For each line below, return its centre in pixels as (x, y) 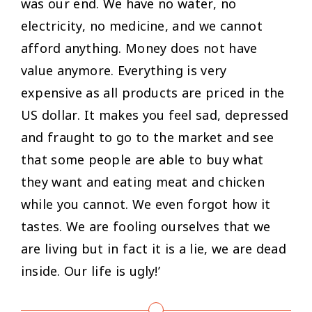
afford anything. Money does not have (139, 48)
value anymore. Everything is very (124, 71)
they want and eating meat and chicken (143, 182)
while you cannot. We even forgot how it (146, 204)
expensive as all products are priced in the (153, 93)
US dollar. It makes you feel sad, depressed (155, 115)
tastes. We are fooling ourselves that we (146, 227)
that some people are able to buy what (142, 160)
